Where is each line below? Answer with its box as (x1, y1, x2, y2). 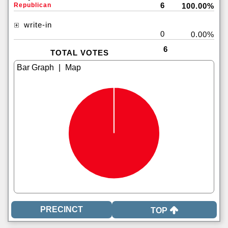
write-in (21, 20, 52, 29)
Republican (14, 2, 51, 9)
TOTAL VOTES (50, 48, 109, 57)
